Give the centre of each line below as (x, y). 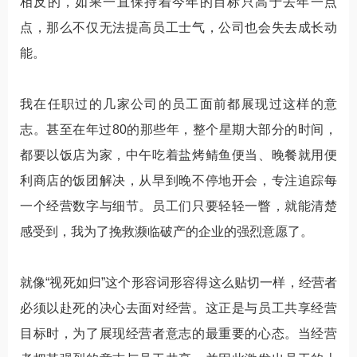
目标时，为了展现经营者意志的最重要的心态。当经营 (178, 333)
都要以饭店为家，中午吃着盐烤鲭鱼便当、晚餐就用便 (178, 155)
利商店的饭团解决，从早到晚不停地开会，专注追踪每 (178, 180)
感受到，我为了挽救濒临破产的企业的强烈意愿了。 (167, 231)
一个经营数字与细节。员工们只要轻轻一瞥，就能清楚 (178, 206)
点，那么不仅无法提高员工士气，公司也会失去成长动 (178, 27)
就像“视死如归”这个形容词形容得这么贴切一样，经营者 (178, 282)
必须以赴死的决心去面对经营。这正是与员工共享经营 (178, 308)
